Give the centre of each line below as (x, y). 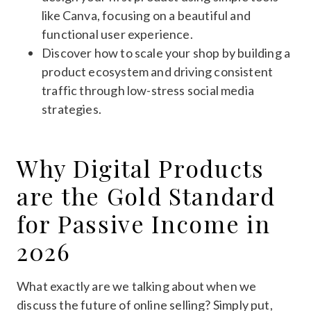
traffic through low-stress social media (148, 90)
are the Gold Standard (146, 195)
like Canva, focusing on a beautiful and (146, 15)
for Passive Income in (144, 223)
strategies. (72, 109)
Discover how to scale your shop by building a (166, 52)
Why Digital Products (141, 168)
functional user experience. (117, 34)
